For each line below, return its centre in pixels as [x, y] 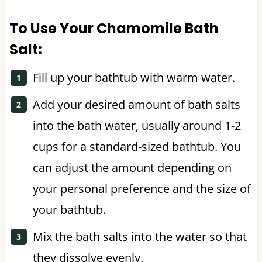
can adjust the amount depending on [132, 167]
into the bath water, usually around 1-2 [137, 125]
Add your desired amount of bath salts [136, 104]
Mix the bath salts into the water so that [139, 236]
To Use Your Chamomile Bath [114, 28]
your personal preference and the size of [142, 188]
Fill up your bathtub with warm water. [134, 77]
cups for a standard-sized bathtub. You [137, 146]
